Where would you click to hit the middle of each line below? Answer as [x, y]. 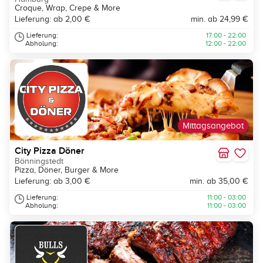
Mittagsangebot [213, 126]
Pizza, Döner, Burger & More [67, 170]
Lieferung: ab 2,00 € [53, 19]
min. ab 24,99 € [220, 19]
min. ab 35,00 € [219, 181]
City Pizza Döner [50, 151]
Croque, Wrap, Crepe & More [68, 8]
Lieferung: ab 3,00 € [53, 181]
